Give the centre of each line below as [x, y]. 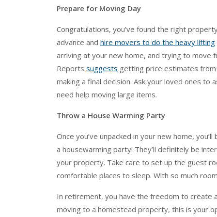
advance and [78, 42]
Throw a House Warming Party [111, 115]
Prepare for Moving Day [99, 8]
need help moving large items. [108, 94]
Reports [71, 68]
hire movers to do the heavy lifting [158, 42]
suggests [102, 68]
